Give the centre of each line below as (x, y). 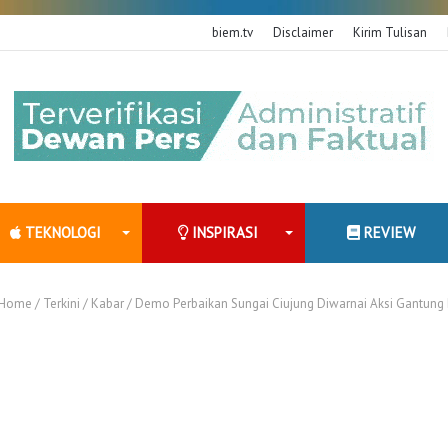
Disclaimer (303, 32)
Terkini (61, 303)
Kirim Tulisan (390, 32)
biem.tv (232, 32)
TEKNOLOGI (60, 232)
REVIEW (388, 232)
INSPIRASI (223, 232)
